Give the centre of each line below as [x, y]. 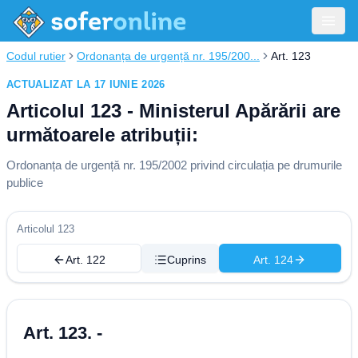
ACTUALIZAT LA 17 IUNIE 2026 [86, 84]
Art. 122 [85, 260]
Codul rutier [36, 56]
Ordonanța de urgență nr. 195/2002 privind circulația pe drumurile [174, 165]
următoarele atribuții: [102, 135]
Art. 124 [274, 260]
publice [25, 183]
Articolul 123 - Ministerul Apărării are [173, 111]
